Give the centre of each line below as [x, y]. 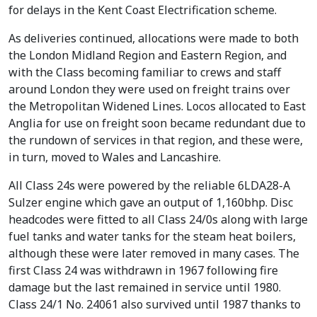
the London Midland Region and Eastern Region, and [148, 55]
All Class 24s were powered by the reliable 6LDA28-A [149, 185]
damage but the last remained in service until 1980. [145, 287]
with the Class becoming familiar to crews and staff [145, 72]
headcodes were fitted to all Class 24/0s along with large [158, 219]
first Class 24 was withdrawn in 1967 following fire [143, 270]
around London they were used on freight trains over [149, 89]
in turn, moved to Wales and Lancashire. [115, 157]
